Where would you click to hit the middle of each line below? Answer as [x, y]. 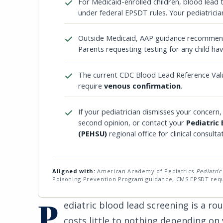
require [91, 86]
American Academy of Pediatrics [146, 171]
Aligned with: [74, 171]
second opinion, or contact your [132, 122]
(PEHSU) [93, 133]
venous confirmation [142, 86]
